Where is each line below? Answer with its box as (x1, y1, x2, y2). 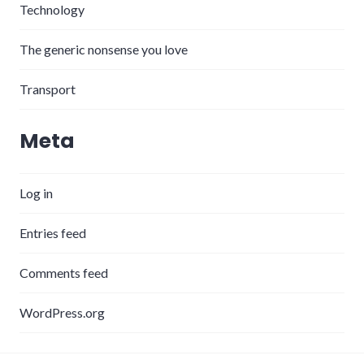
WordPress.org (19, 304, 105, 320)
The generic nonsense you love (19, 41, 188, 57)
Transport (19, 80, 76, 97)
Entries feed (19, 224, 86, 240)
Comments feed (19, 264, 108, 280)
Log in (19, 184, 53, 201)
